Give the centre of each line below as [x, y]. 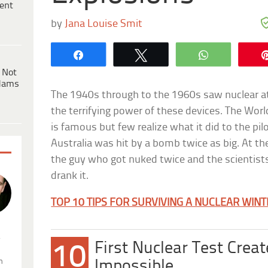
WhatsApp [242, 54]
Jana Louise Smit [104, 24]
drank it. [70, 176]
